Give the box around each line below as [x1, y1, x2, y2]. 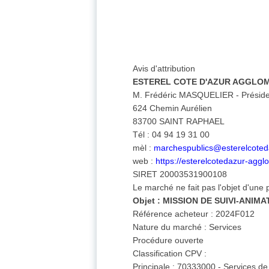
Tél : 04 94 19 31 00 [133, 130, 210, 140]
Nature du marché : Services [133, 222, 242, 232]
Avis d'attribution [133, 64, 196, 74]
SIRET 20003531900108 [133, 169, 228, 180]
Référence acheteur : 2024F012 [133, 209, 255, 219]
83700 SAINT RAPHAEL [133, 116, 225, 127]
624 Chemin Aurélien [133, 103, 213, 113]
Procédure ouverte [133, 235, 204, 246]
